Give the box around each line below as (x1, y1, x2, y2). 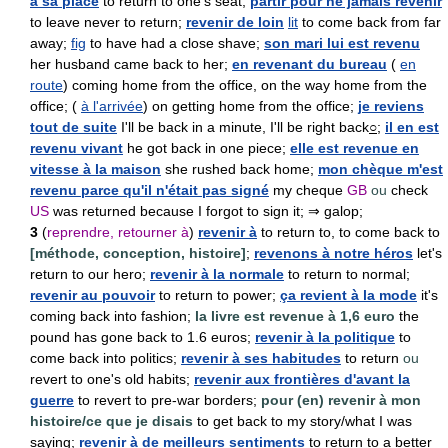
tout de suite (30, 119, 117, 135)
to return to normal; (284, 266, 410, 282)
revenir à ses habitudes (181, 350, 341, 366)
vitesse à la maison (30, 161, 161, 177)
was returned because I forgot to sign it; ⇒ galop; (49, 203, 363, 219)
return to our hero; (30, 266, 150, 282)
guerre (30, 392, 74, 408)
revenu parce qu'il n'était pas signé (30, 182, 269, 198)
